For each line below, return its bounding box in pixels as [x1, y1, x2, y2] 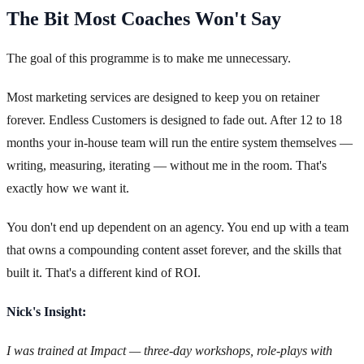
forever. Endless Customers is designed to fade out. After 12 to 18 [6, 113, 342, 128]
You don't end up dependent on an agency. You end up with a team [6, 220, 349, 235]
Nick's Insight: [6, 305, 86, 319]
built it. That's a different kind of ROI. [6, 266, 201, 280]
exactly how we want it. [6, 181, 129, 196]
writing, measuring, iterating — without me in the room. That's [6, 158, 327, 173]
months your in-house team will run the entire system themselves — [6, 136, 353, 150]
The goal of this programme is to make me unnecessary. [6, 51, 291, 66]
